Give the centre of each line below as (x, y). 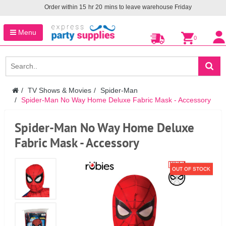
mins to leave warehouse (138, 7)
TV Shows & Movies (60, 90)
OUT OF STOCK (191, 169)
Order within (62, 7)
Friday (183, 7)
